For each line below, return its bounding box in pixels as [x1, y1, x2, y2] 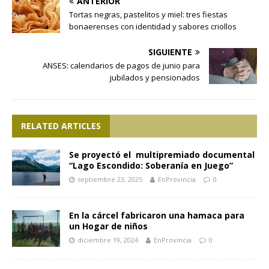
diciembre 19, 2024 [77, 235, 138, 245]
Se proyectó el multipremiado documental [69, 149, 255, 161]
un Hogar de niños [69, 220, 148, 232]
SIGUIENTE [148, 46, 192, 58]
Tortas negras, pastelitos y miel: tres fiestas [69, 9, 228, 20]
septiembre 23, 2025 [77, 175, 142, 184]
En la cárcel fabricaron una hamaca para [69, 210, 244, 222]
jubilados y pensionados [110, 72, 200, 83]
